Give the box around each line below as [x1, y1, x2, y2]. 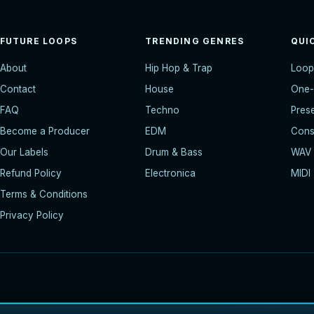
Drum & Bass [145, 146, 203, 158]
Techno [145, 104, 180, 116]
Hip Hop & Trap [145, 62, 213, 74]
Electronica [145, 168, 196, 179]
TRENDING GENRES [145, 36, 245, 47]
